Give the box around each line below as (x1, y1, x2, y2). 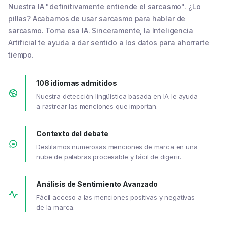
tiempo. (8, 50, 34, 60)
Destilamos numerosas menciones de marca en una (36, 143, 198, 151)
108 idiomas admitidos (36, 79, 117, 88)
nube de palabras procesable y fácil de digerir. (36, 153, 181, 161)
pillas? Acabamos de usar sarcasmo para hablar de (8, 14, 186, 23)
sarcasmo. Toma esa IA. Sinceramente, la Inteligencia (8, 26, 193, 35)
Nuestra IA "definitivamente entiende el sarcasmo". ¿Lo (8, 2, 201, 11)
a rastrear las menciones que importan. (36, 102, 158, 111)
